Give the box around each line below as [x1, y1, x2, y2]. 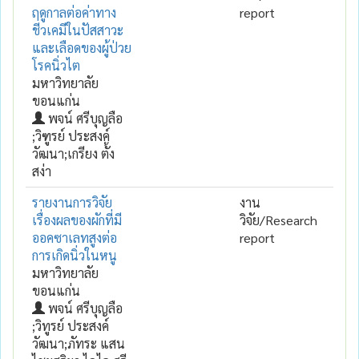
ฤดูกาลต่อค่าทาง [32, 3, 116, 21]
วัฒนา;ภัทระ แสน [32, 334, 125, 352]
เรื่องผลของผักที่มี [32, 211, 122, 228]
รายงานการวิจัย [32, 193, 112, 211]
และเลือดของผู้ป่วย [32, 38, 131, 56]
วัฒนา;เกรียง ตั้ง [32, 144, 115, 162]
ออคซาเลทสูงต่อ [32, 228, 117, 246]
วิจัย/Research [240, 211, 317, 228]
